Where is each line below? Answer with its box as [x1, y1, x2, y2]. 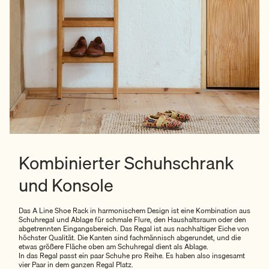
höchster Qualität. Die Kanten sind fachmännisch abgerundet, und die [19, 232, 241, 244]
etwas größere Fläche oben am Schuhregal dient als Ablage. [19, 241, 208, 253]
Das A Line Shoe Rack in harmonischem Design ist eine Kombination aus [19, 205, 250, 217]
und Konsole [19, 171, 113, 199]
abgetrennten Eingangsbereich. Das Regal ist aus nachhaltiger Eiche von [19, 223, 249, 235]
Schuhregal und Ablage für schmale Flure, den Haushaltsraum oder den [19, 214, 246, 226]
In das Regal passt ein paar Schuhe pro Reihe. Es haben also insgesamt [19, 250, 245, 262]
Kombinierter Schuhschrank [19, 149, 234, 177]
